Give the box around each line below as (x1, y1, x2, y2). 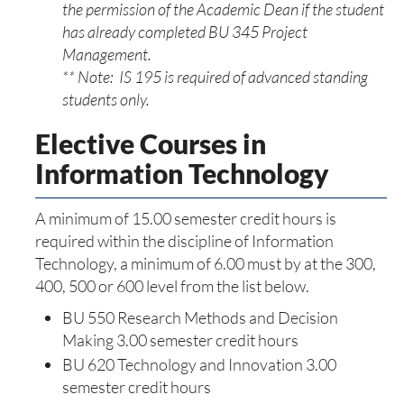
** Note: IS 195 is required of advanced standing (62, 67, 368, 87)
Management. (62, 44, 151, 64)
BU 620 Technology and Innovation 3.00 (62, 354, 336, 374)
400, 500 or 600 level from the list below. (35, 276, 309, 296)
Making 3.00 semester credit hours (62, 330, 298, 350)
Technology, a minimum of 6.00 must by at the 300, (35, 253, 376, 273)
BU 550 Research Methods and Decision (62, 308, 338, 327)
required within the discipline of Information (35, 231, 334, 251)
